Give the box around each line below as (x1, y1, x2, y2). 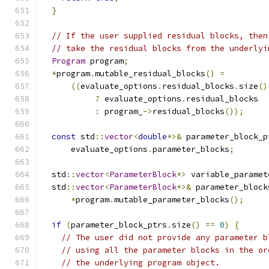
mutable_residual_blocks (95, 68, 205, 79)
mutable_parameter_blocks (114, 195, 229, 205)
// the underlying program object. (61, 258, 220, 268)
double (138, 131, 167, 142)
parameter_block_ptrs (71, 220, 167, 230)
